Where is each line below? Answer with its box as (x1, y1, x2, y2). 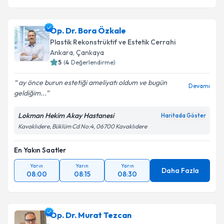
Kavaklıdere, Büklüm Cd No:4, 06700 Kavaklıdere (18, 122, 147, 130)
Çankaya (76, 48, 104, 57)
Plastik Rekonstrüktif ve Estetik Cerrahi (50, 37, 175, 46)
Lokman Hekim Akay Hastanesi (18, 111, 114, 120)
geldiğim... (14, 88, 46, 97)
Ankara (50, 48, 73, 57)
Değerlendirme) (71, 58, 115, 66)
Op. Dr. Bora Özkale (50, 25, 126, 35)
